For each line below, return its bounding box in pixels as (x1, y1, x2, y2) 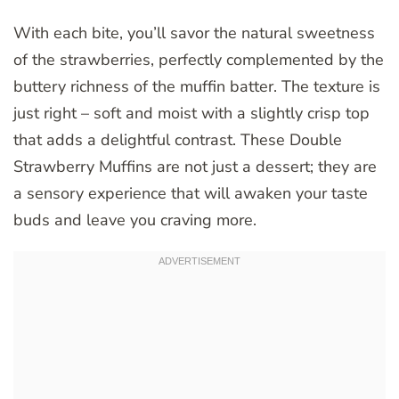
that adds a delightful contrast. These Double (13, 129, 342, 151)
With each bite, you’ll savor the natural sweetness (13, 22, 375, 45)
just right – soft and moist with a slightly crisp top (13, 102, 370, 125)
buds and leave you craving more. (13, 209, 256, 232)
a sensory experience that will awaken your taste (13, 183, 368, 205)
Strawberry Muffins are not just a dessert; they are (13, 156, 377, 178)
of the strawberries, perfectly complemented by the (13, 49, 384, 71)
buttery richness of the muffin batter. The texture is (13, 76, 380, 98)
